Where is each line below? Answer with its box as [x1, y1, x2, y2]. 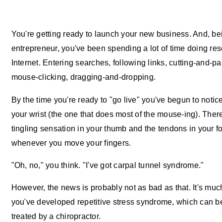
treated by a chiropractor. [11, 212, 101, 221]
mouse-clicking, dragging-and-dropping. [11, 72, 156, 82]
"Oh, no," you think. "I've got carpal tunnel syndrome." [11, 160, 204, 169]
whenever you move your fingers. [11, 138, 131, 147]
